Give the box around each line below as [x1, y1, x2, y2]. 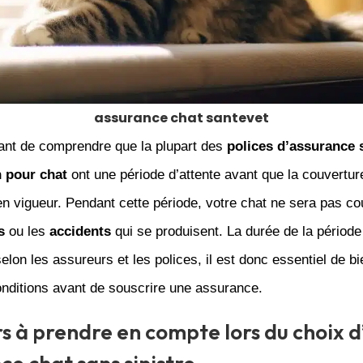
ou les [4, 224, 49, 240]
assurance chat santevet [93, 109, 269, 128]
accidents [49, 224, 111, 240]
